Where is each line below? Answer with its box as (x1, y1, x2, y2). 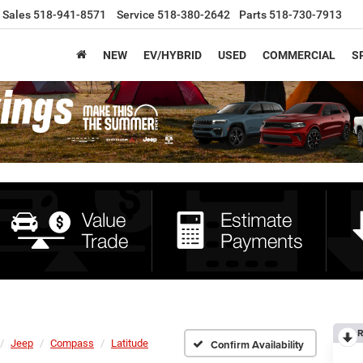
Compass (50, 336, 94, 349)
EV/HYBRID (143, 49, 202, 62)
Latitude (111, 336, 148, 349)
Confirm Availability (211, 337, 304, 353)
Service (117, 8, 155, 22)
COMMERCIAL (263, 49, 335, 62)
